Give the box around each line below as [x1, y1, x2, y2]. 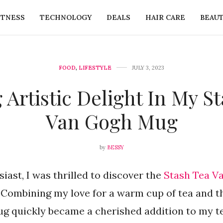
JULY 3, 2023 [132, 64, 164, 71]
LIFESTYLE [79, 64, 111, 71]
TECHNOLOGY [39, 12, 92, 22]
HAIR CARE [145, 12, 185, 22]
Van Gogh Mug [45, 108, 178, 134]
